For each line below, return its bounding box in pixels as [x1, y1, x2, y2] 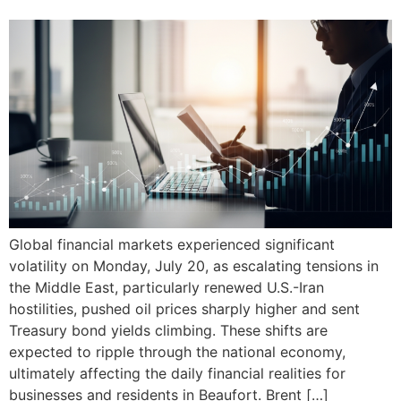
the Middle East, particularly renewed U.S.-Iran [9, 278, 324, 297]
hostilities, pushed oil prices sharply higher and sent [9, 300, 360, 319]
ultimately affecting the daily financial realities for [9, 364, 346, 383]
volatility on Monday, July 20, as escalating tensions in [9, 257, 379, 276]
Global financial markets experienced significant [9, 235, 335, 254]
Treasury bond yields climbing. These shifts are [9, 321, 328, 340]
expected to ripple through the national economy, [9, 343, 346, 362]
